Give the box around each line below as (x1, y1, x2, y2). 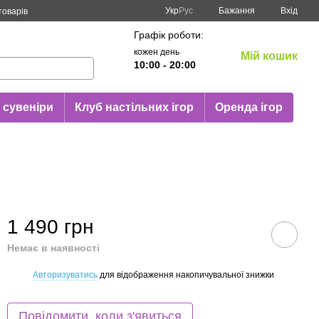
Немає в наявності (7, 242, 100, 253)
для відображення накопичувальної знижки (98, 269, 274, 280)
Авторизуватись (33, 269, 98, 280)
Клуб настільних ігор (74, 101, 194, 113)
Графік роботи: (133, 29, 204, 41)
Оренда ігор (214, 101, 283, 113)
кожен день (133, 47, 179, 57)
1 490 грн (7, 216, 93, 238)
